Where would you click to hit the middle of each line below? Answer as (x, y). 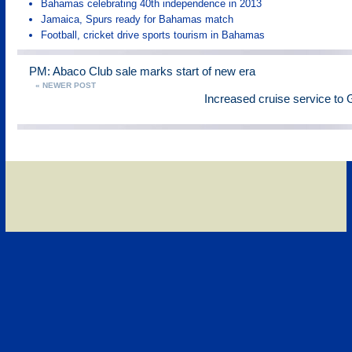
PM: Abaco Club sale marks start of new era (142, 71)
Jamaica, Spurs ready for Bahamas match (137, 19)
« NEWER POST (66, 85)
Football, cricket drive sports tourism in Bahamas (153, 35)
